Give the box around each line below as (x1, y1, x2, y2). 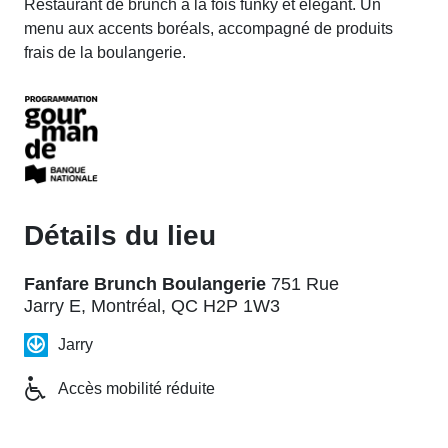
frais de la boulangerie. (24, 43, 186, 61)
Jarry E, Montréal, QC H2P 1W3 (24, 295, 280, 316)
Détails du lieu (24, 219, 216, 251)
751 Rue (271, 273, 339, 294)
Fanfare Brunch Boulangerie (24, 273, 266, 294)
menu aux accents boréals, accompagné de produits (24, 19, 393, 37)
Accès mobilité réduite (58, 379, 215, 397)
